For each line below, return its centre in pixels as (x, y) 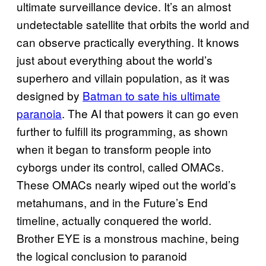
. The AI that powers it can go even (150, 113)
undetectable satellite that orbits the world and (133, 24)
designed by (50, 95)
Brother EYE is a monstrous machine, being (128, 237)
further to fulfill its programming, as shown (122, 131)
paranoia (39, 113)
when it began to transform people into (114, 148)
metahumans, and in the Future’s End (112, 202)
